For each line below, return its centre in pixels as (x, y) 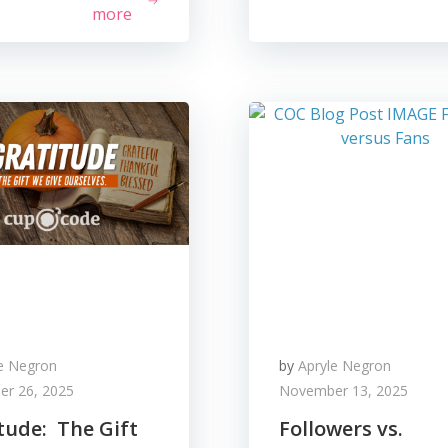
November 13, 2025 (343, 390)
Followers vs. (340, 428)
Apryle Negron (344, 365)
